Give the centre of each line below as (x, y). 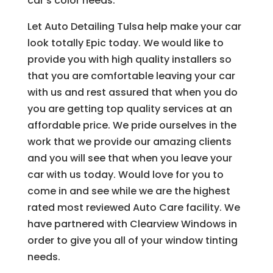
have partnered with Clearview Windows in (132, 224)
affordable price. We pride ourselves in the (132, 125)
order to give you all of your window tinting (132, 240)
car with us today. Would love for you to (125, 174)
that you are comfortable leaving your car (131, 76)
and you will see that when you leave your (129, 158)
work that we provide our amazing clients (129, 141)
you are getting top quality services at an (129, 108)
